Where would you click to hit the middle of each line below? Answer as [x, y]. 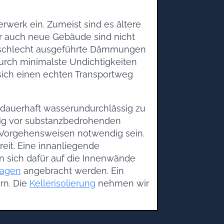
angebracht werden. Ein [72, 171]
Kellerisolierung [62, 183]
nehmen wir [122, 183]
